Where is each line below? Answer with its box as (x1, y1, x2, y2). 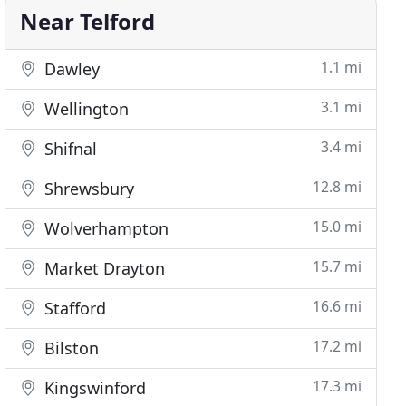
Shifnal (40, 138, 98, 159)
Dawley (40, 58, 101, 80)
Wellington (40, 98, 130, 120)
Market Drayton (40, 257, 166, 279)
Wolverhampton (40, 217, 169, 239)
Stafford (40, 297, 107, 319)
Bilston (40, 337, 100, 359)
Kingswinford (40, 377, 147, 399)
